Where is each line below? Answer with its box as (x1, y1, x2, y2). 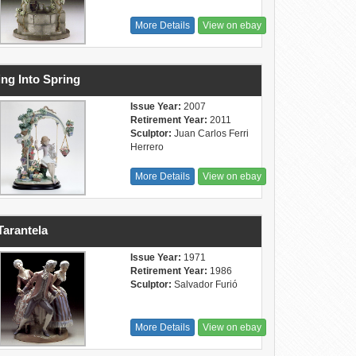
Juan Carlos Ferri (171, 128, 249, 139)
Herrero (130, 141, 164, 153)
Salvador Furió (171, 279, 238, 290)
